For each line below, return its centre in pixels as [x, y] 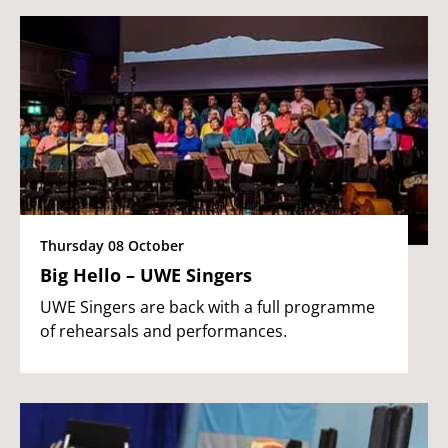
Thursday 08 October [112, 245]
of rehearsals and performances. [163, 330]
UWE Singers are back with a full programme [207, 306]
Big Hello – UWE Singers [146, 274]
